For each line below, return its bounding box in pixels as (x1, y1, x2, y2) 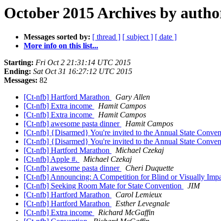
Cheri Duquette (125, 164, 174, 173)
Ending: (4, 67, 31, 76)
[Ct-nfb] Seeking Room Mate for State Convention (24, 182, 184, 190)
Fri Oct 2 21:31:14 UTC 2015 (36, 58, 131, 67)
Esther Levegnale (115, 199, 170, 208)
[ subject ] (122, 33, 153, 41)
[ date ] (155, 33, 177, 41)
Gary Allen (115, 93, 150, 102)
